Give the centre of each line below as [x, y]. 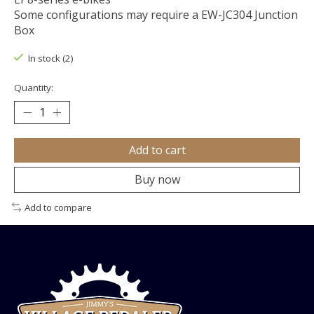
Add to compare [58, 207]
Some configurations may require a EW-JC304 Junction [156, 15]
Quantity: [34, 87]
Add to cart [157, 150]
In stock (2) [50, 59]
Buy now [157, 179]
